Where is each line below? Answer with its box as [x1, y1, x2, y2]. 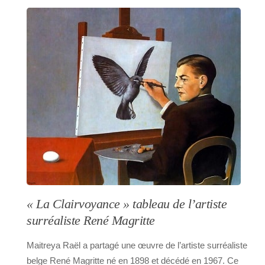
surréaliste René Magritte [27, 214, 155, 228]
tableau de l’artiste [129, 197, 227, 212]
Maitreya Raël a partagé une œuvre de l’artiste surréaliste [27, 240, 247, 251]
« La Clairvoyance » [27, 197, 130, 212]
